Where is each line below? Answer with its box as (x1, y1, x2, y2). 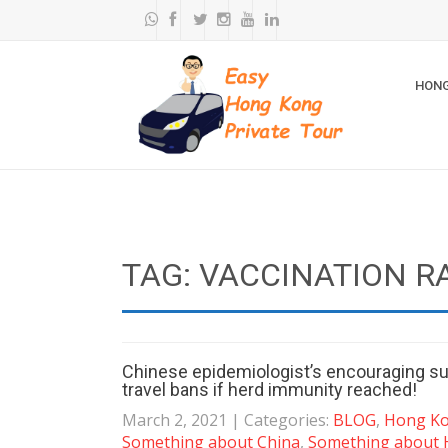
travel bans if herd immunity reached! (122, 379, 417, 400)
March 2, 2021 (122, 409, 227, 431)
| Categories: (231, 409, 333, 431)
